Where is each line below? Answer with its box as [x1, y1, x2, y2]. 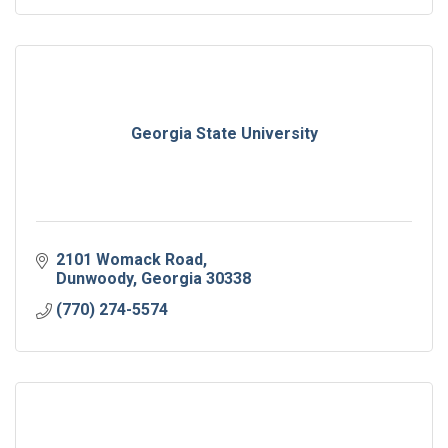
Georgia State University [130, 123, 318, 143]
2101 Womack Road [56, 249, 203, 269]
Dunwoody [56, 268, 133, 288]
